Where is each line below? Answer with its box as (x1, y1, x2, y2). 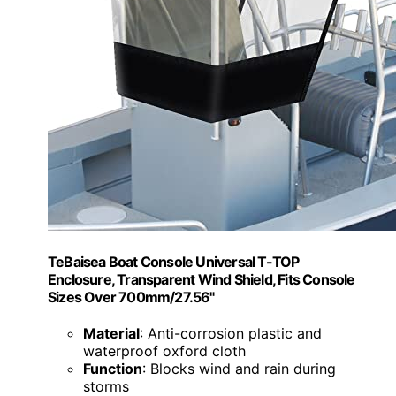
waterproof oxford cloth (83, 342, 246, 361)
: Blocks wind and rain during (142, 360, 336, 378)
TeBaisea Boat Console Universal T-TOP (48, 252, 300, 270)
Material (83, 324, 140, 343)
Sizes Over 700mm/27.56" (48, 287, 215, 306)
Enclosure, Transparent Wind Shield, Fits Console (48, 270, 355, 288)
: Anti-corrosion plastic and (140, 324, 322, 343)
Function (83, 360, 142, 378)
